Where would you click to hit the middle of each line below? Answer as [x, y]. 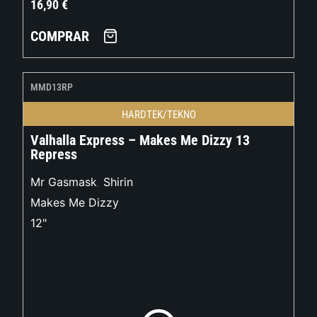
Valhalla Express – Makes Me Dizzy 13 [140, 140]
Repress [54, 155]
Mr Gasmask [64, 182]
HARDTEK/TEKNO [158, 115]
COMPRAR [60, 36]
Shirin [119, 182]
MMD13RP [52, 87]
